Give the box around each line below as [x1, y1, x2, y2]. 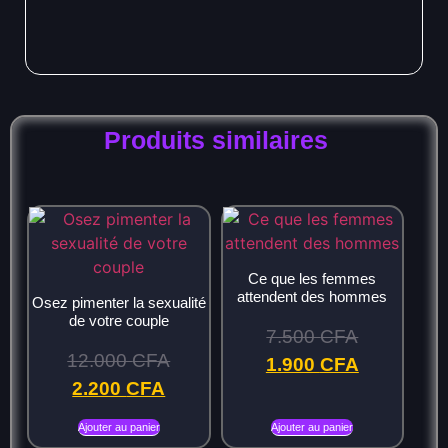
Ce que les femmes [248, 269, 377, 287]
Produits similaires [103, 126, 328, 155]
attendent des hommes [237, 287, 388, 305]
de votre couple [68, 311, 169, 329]
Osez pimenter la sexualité [31, 293, 206, 311]
